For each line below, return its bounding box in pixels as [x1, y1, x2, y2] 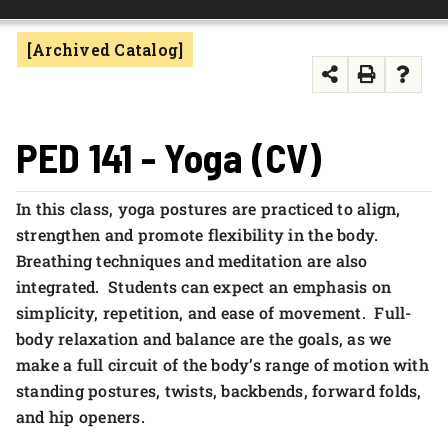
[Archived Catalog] [27, 39, 184, 60]
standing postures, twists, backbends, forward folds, [16, 380, 422, 401]
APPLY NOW [24, 56, 106, 75]
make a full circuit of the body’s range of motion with [16, 354, 429, 375]
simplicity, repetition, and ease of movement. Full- [16, 302, 412, 323]
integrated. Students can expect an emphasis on [16, 276, 392, 297]
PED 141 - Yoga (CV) [16, 133, 322, 181]
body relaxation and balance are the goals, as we [16, 328, 392, 349]
